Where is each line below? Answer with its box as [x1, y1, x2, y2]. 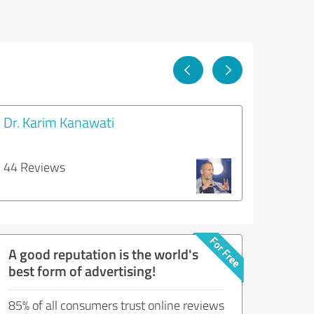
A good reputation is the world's [8, 244, 198, 264]
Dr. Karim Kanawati [4, 112, 114, 132]
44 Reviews [4, 158, 65, 175]
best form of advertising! [8, 261, 156, 280]
